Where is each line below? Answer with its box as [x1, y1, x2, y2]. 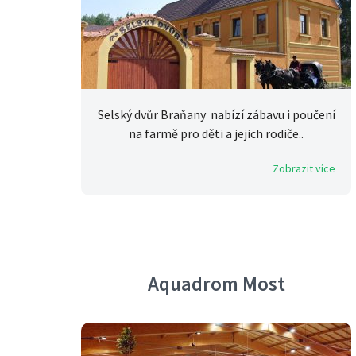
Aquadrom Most [147, 271, 285, 297]
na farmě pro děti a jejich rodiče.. [129, 126, 304, 142]
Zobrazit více [273, 161, 335, 176]
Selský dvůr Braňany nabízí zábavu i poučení [97, 106, 335, 123]
